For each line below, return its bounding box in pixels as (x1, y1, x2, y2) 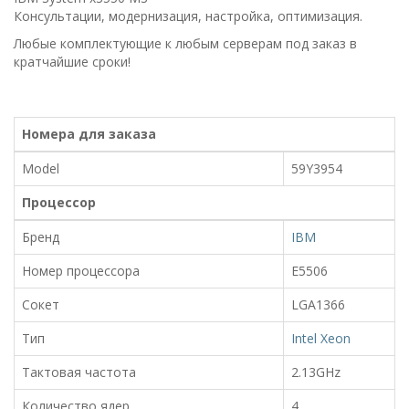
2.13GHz (291, 362, 341, 381)
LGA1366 (291, 295, 345, 313)
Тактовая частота (22, 362, 136, 381)
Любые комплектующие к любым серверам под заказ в (14, 34, 357, 52)
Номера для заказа (22, 124, 156, 142)
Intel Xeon (291, 329, 351, 347)
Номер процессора (22, 261, 140, 279)
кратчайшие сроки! (14, 52, 131, 70)
